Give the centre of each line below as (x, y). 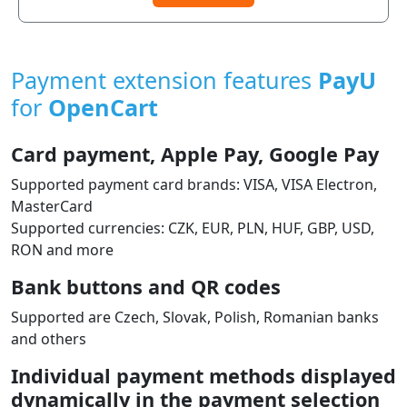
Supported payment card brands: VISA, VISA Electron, (194, 184)
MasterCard (52, 206)
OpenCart (103, 107)
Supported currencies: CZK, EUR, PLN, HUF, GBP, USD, (193, 228)
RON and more (62, 249)
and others (49, 338)
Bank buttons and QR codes (146, 286)
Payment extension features (164, 79)
